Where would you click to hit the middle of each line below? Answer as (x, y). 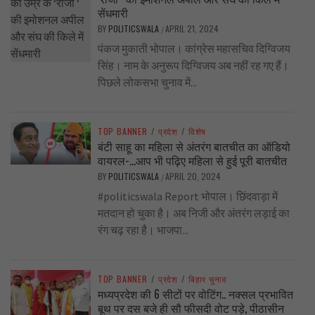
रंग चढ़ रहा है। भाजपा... (143, 230)
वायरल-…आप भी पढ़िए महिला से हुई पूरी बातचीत (192, 161)
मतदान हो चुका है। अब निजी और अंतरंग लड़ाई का (193, 213)
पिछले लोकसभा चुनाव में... (147, 83)
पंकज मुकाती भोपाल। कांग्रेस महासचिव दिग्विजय (194, 49)
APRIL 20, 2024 (193, 176)
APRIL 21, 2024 (192, 29)
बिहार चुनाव (207, 279)
